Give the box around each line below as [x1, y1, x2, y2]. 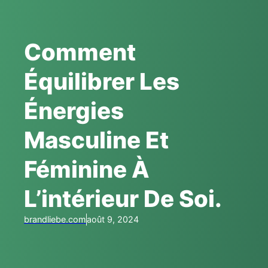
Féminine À [24, 155, 150, 183]
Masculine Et [24, 126, 169, 154]
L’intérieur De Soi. [24, 184, 222, 212]
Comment [24, 38, 136, 66]
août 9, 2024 [87, 214, 139, 224]
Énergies [24, 96, 124, 124]
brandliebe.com [24, 214, 86, 224]
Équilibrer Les [24, 67, 179, 95]
